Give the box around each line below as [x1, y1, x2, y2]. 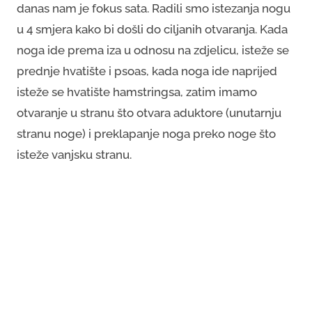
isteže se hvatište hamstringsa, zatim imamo [17, 85, 257, 99]
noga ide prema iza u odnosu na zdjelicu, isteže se [17, 43, 289, 57]
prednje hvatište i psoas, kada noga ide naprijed [17, 64, 277, 78]
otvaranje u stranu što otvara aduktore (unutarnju [17, 106, 281, 120]
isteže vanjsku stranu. [17, 148, 132, 162]
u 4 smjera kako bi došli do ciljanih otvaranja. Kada [17, 22, 288, 36]
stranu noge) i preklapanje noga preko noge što [17, 127, 276, 141]
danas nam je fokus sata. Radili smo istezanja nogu [17, 1, 290, 15]
